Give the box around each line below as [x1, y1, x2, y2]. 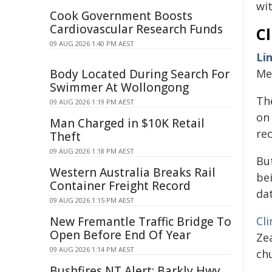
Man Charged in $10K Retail [50, 115, 205, 131]
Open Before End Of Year [50, 227, 191, 243]
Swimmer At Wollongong [50, 80, 189, 95]
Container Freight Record [50, 178, 191, 194]
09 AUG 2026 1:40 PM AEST [50, 39, 134, 48]
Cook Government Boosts [50, 8, 192, 24]
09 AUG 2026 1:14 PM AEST [50, 245, 134, 254]
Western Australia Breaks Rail [50, 165, 216, 180]
